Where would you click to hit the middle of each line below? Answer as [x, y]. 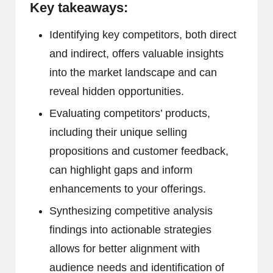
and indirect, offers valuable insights [136, 54]
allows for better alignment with [125, 249]
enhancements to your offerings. [128, 189]
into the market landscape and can [133, 73]
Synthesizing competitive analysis [131, 211]
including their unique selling [118, 133]
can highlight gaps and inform [121, 170]
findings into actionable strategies [130, 230]
